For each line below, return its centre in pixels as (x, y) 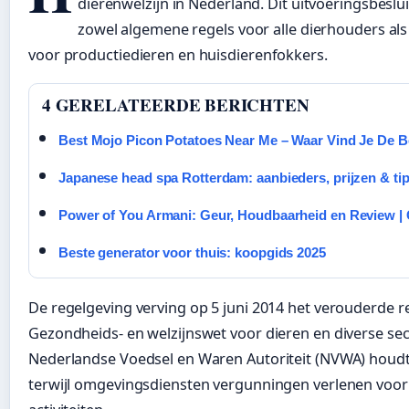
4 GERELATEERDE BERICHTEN (176, 105)
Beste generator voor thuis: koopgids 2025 (192, 253)
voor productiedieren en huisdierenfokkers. (178, 55)
